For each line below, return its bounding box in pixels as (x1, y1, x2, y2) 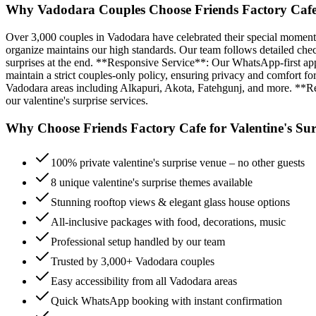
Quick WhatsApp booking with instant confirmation (51, 294, 282, 307)
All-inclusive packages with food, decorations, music (51, 215, 286, 228)
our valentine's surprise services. (6, 95, 148, 107)
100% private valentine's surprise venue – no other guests (51, 156, 305, 169)
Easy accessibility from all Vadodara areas (51, 274, 237, 287)
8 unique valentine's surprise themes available (51, 176, 253, 188)
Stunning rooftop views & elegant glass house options (51, 195, 290, 208)
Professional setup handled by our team (51, 235, 225, 248)
